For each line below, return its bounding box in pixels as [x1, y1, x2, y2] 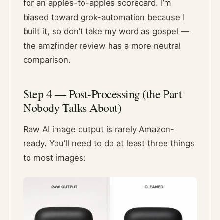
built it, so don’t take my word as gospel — [23, 27, 190, 37]
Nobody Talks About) [23, 100, 122, 116]
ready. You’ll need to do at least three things [23, 138, 195, 149]
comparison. [23, 55, 71, 65]
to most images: [23, 153, 86, 163]
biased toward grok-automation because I [23, 12, 185, 23]
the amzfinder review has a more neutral [23, 41, 181, 51]
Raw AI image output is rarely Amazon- [23, 124, 175, 135]
